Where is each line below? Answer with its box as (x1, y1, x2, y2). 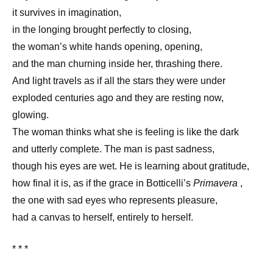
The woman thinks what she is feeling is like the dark (12, 126, 239, 137)
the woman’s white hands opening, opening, (12, 41, 202, 52)
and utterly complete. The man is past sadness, (12, 143, 214, 154)
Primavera (193, 177, 238, 188)
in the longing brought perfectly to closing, (12, 24, 191, 35)
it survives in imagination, (12, 7, 121, 18)
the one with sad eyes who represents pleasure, (12, 194, 218, 205)
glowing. (12, 109, 49, 120)
